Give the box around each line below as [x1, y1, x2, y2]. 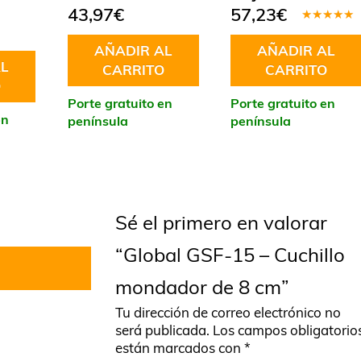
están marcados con [115, 338, 244, 356]
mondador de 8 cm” [115, 274, 289, 299]
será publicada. [115, 321, 210, 338]
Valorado [301, 19, 352, 35]
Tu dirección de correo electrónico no [115, 303, 341, 321]
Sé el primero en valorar [115, 210, 327, 234]
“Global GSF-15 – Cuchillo [115, 242, 345, 267]
